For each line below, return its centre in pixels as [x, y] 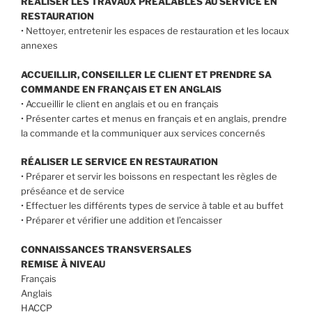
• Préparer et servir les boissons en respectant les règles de [149, 176]
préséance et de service [73, 190]
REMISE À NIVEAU [63, 264]
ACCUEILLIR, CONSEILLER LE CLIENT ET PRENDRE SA [146, 75]
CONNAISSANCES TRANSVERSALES [106, 249]
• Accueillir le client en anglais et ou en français [120, 104]
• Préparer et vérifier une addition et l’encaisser [122, 220]
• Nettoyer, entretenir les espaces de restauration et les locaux [155, 31]
